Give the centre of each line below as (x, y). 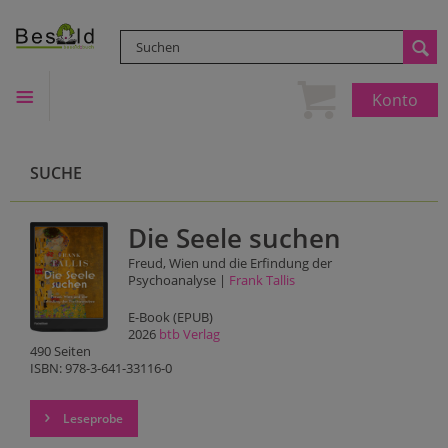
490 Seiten (60, 351)
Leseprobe (91, 419)
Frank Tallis (261, 280)
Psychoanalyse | (178, 280)
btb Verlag (189, 334)
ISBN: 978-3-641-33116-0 (101, 368)
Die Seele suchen (234, 238)
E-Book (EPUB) (170, 317)
